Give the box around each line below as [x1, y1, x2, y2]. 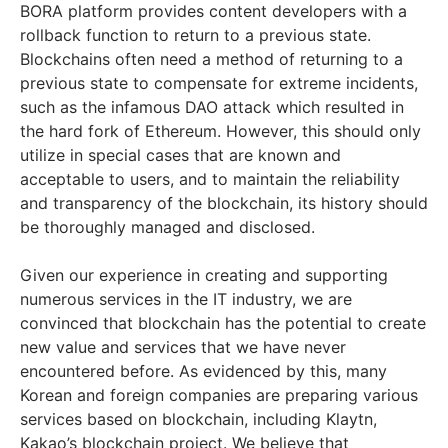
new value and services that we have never [20, 337, 346, 358]
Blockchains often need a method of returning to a [20, 49, 403, 70]
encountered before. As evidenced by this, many [20, 361, 387, 382]
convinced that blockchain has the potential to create [20, 313, 426, 334]
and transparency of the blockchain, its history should [20, 193, 428, 214]
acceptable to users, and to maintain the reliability [20, 169, 400, 190]
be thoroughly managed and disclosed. [20, 217, 315, 238]
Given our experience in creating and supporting [20, 265, 388, 286]
